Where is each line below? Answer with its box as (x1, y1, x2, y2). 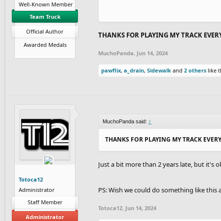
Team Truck (29, 12, 61, 20)
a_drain (124, 66, 144, 74)
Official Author (26, 27, 64, 35)
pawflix (101, 66, 121, 74)
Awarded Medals (23, 40, 67, 48)
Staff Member (27, 198, 63, 206)
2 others (184, 66, 206, 74)
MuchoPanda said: (103, 118, 148, 124)
